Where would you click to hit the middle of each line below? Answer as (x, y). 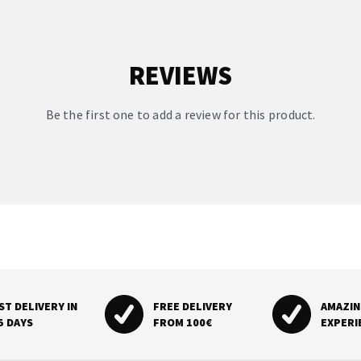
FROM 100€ (183, 322)
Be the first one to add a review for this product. (180, 114)
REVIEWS (180, 75)
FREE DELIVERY (193, 306)
